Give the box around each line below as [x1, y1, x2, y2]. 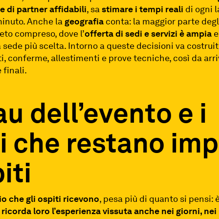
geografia [65, 16, 104, 26]
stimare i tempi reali [102, 3, 186, 14]
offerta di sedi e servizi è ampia [85, 28, 214, 39]
